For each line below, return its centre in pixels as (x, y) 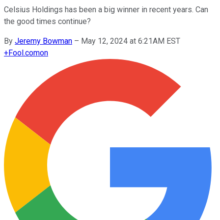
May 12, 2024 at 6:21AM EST (131, 41)
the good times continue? (47, 21)
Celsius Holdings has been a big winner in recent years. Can (106, 9)
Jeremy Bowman (43, 41)
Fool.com (24, 53)
